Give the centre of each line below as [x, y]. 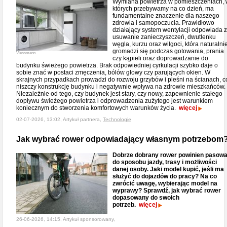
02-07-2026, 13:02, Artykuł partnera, [60, 119]
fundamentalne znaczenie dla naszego [166, 16]
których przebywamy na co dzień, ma [163, 9]
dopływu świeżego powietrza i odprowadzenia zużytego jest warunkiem [115, 101]
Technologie [117, 119]
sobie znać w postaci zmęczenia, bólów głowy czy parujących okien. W [113, 72]
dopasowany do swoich [146, 198]
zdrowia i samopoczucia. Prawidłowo [163, 23]
